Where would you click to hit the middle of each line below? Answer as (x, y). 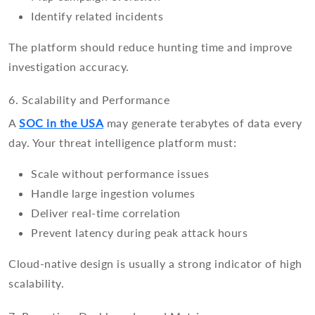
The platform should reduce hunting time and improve (150, 47)
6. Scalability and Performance (89, 100)
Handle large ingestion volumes (113, 193)
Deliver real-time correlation (106, 213)
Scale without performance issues (120, 174)
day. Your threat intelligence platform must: (122, 143)
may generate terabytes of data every (203, 123)
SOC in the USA (61, 123)
